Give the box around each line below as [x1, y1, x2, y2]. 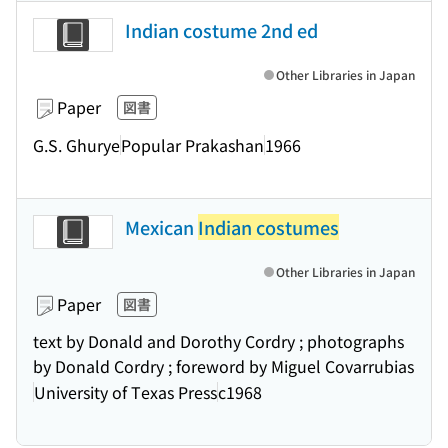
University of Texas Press [34, 379, 217, 404]
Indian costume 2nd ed [125, 17, 318, 43]
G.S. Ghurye [33, 132, 120, 157]
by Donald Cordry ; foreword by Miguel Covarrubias [33, 354, 414, 378]
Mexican [125, 214, 198, 240]
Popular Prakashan [121, 132, 264, 157]
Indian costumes [198, 214, 339, 240]
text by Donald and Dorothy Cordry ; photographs [33, 329, 404, 353]
